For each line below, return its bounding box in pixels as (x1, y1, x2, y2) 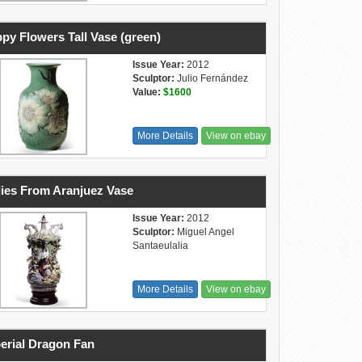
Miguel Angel (174, 226, 234, 238)
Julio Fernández (174, 73, 248, 84)
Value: (132, 86, 161, 98)
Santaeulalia (132, 240, 188, 251)
